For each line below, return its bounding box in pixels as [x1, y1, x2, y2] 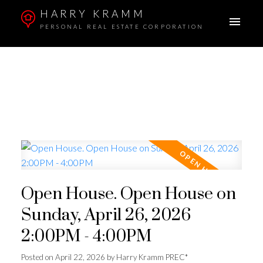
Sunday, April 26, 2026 [21, 205, 191, 227]
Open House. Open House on [21, 184, 236, 205]
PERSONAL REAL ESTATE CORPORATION [39, 23, 204, 31]
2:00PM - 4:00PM [21, 226, 151, 248]
